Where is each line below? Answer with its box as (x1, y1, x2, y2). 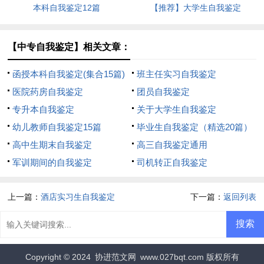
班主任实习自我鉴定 (136, 68, 216, 79)
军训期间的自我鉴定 (12, 157, 93, 167)
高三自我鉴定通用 (136, 139, 207, 150)
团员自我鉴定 (136, 86, 190, 97)
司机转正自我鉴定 (136, 157, 207, 167)
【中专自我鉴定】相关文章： (8, 41, 131, 52)
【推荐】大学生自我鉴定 (150, 2, 242, 12)
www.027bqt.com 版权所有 (137, 252, 239, 262)
